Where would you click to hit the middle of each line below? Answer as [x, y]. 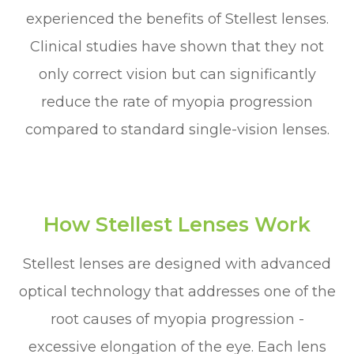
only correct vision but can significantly [177, 75]
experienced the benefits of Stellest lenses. [177, 19]
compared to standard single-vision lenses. [177, 130]
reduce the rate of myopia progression [177, 102]
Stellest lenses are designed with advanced [177, 264]
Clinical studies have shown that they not [177, 47]
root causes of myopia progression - [177, 320]
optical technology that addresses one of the [177, 292]
